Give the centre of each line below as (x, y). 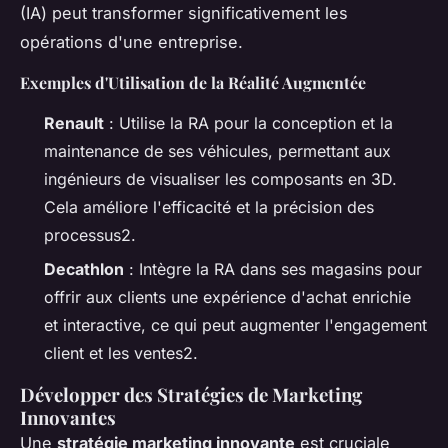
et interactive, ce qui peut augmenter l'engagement (235, 325)
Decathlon (84, 269)
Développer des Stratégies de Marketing (191, 395)
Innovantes (68, 418)
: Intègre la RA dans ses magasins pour (273, 269)
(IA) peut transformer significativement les (184, 12)
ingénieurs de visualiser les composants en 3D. (220, 178)
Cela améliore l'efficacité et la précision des (209, 206)
